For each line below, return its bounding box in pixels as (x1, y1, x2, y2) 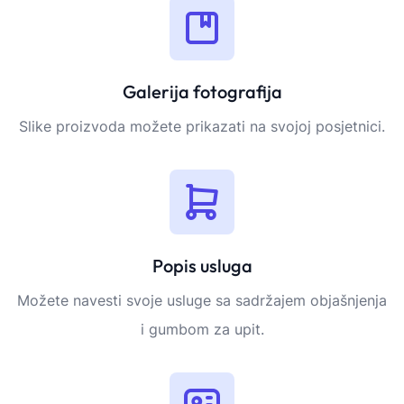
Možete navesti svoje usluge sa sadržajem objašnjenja (17, 291, 387, 310)
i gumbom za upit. (140, 320, 264, 339)
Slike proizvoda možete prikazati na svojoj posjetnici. (19, 117, 385, 136)
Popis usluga (151, 254, 252, 278)
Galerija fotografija (122, 80, 282, 104)
